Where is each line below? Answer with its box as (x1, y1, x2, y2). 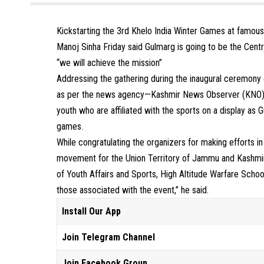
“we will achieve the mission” (57, 57, 163, 68)
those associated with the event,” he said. (57, 184, 209, 196)
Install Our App (62, 206, 121, 217)
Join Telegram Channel (62, 232, 156, 243)
